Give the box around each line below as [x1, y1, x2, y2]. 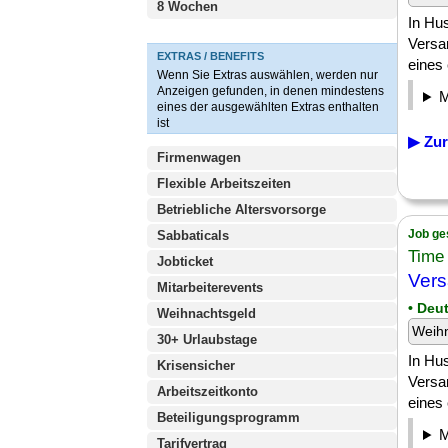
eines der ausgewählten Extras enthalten [157, 100, 379, 114]
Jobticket [157, 254, 213, 269]
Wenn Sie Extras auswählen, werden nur [157, 68, 378, 82]
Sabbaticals [157, 228, 229, 243]
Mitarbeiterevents [157, 280, 263, 295]
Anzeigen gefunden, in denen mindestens [157, 84, 384, 98]
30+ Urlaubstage [157, 332, 257, 347]
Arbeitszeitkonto [157, 384, 258, 399]
